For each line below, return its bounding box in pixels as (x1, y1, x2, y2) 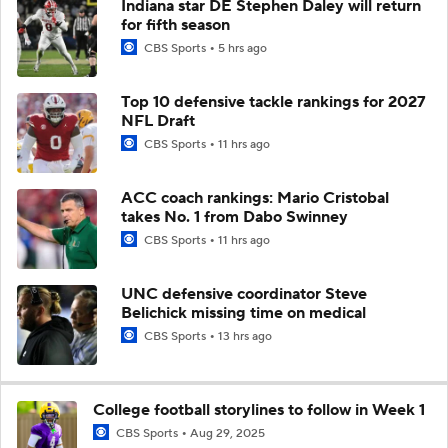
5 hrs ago (218, 40, 267, 56)
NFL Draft (121, 110, 195, 131)
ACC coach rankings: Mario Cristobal (121, 187, 389, 208)
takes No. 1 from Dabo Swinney (121, 206, 348, 227)
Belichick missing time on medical (121, 302, 366, 323)
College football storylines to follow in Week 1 (93, 399, 425, 420)
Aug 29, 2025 (190, 425, 265, 441)
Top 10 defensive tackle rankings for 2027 (121, 91, 426, 112)
